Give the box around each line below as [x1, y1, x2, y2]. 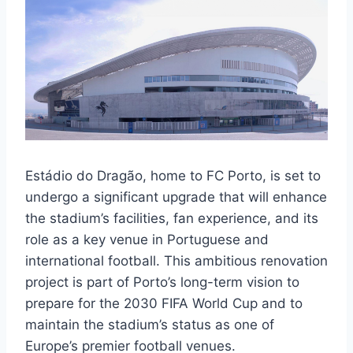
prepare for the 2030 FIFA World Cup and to [25, 295, 303, 312]
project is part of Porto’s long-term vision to [25, 274, 299, 291]
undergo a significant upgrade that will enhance [25, 189, 327, 206]
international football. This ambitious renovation [25, 253, 328, 269]
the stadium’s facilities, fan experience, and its [25, 210, 318, 227]
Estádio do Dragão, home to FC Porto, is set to [25, 168, 321, 184]
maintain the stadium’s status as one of [25, 317, 274, 333]
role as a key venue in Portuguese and [25, 232, 269, 248]
